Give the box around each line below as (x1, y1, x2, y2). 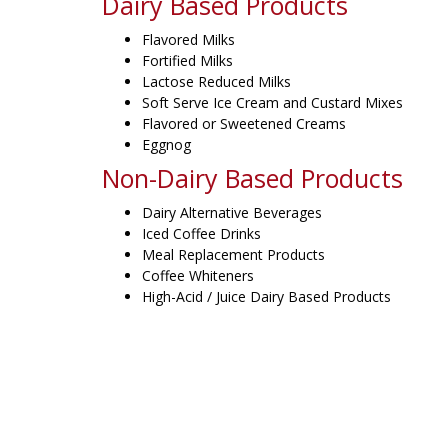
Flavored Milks (142, 30, 235, 49)
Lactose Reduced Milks (142, 72, 291, 91)
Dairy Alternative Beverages (142, 203, 322, 222)
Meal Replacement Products (142, 245, 325, 264)
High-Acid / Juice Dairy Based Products (142, 287, 391, 306)
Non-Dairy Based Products (102, 161, 403, 195)
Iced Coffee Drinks (142, 224, 261, 243)
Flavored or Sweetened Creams (142, 114, 346, 133)
